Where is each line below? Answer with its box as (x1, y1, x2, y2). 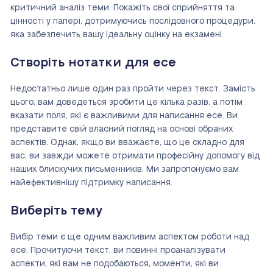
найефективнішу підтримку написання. (10, 179, 172, 188)
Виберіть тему (10, 205, 102, 218)
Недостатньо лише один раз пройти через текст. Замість (10, 85, 255, 94)
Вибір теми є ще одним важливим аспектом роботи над (10, 233, 249, 242)
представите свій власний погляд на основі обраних (10, 125, 233, 134)
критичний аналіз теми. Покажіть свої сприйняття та (10, 4, 235, 13)
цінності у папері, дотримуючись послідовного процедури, (10, 17, 255, 26)
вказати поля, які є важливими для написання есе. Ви (10, 112, 238, 121)
